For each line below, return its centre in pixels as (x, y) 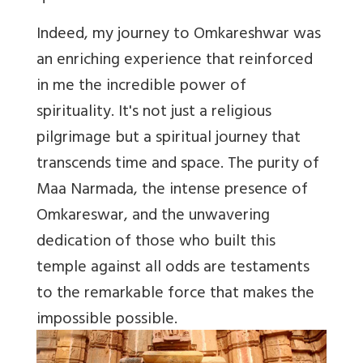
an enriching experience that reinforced (175, 61)
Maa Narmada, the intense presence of (172, 190)
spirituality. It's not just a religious (154, 113)
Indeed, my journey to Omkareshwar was (179, 35)
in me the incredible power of (141, 87)
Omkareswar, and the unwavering (153, 216)
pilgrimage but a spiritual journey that (169, 139)
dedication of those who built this (156, 242)
